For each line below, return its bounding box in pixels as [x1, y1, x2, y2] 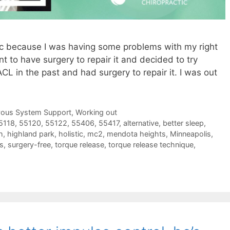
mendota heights [107, 129, 166, 139]
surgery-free [8, 140, 51, 149]
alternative [123, 119, 159, 128]
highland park [7, 129, 54, 139]
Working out [75, 108, 117, 117]
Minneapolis [170, 129, 211, 139]
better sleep [162, 119, 204, 128]
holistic [59, 129, 83, 139]
